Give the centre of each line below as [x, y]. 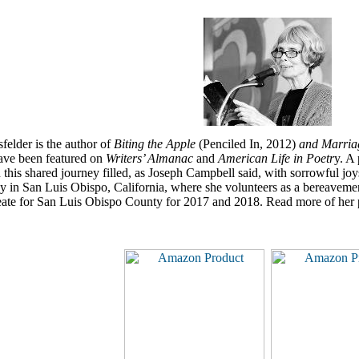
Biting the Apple [153, 144]
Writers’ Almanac [149, 158]
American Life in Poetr [276, 158]
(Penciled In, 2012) [246, 144]
